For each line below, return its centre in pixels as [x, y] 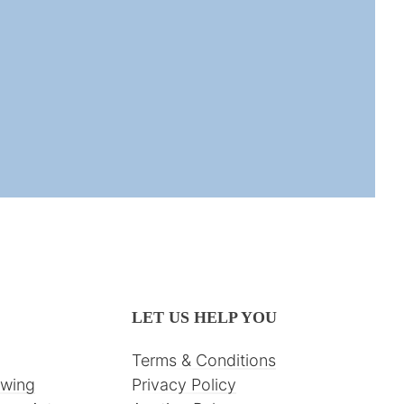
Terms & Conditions [204, 360]
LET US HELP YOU [205, 317]
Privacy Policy [184, 384]
